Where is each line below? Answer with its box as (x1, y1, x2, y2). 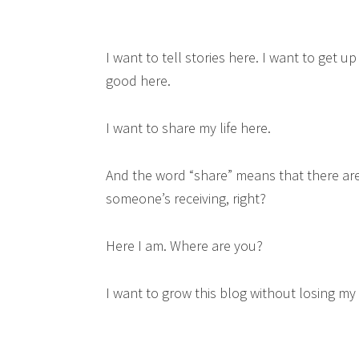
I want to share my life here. (106, 118, 271, 137)
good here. (106, 71, 171, 90)
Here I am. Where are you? (106, 236, 263, 255)
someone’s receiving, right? (106, 188, 266, 208)
